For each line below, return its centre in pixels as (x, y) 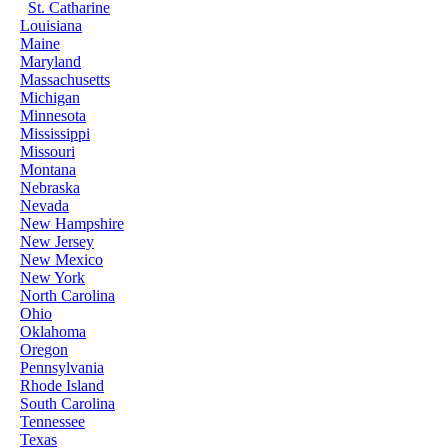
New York (52, 277)
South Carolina (67, 403)
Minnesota (53, 115)
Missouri (47, 151)
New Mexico (61, 259)
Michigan (50, 97)
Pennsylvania (62, 367)
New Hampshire (72, 223)
